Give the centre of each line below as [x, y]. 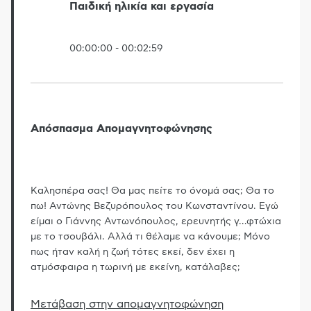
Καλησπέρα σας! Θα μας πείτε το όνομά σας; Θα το [152, 191]
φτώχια [264, 222]
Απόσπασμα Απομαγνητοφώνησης [121, 128]
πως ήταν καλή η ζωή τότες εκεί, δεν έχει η [133, 252]
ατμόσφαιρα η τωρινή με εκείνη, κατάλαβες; [135, 268]
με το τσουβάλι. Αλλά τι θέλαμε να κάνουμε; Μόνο [150, 237]
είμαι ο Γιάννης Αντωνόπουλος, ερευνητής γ [135, 222]
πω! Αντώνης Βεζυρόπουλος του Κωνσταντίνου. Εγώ [154, 207]
